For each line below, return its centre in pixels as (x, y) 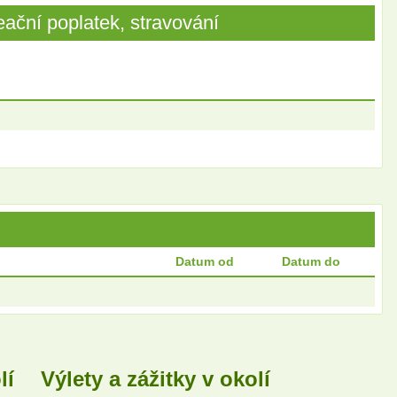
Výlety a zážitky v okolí (156, 379)
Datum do (311, 262)
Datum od (205, 262)
